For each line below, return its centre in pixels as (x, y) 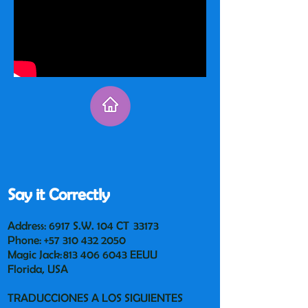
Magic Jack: (35, 254)
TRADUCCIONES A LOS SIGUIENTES (95, 298)
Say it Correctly (58, 194)
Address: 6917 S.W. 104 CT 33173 (83, 225)
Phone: (26, 240)
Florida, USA (38, 269)
